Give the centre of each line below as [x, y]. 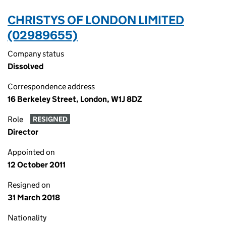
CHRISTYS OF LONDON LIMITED [96, 20]
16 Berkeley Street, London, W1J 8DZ [75, 99]
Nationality [27, 218]
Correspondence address [51, 87]
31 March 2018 [34, 197]
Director [23, 132]
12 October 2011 [37, 165]
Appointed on [31, 152]
